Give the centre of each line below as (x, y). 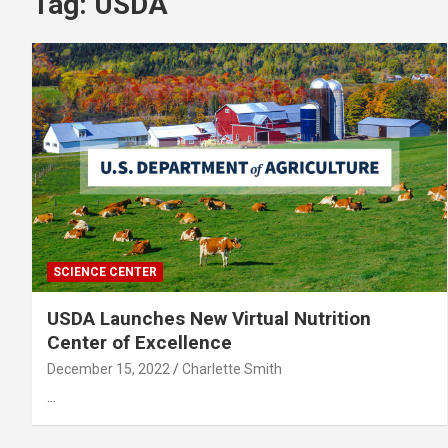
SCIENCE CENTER (105, 271)
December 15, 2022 (108, 368)
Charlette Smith (232, 368)
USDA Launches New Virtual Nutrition (209, 318)
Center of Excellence (139, 342)
